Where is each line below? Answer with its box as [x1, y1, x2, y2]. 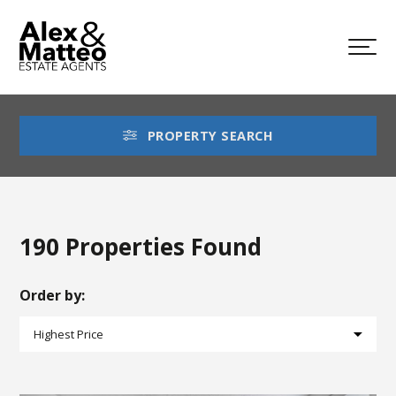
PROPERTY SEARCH [147, 127, 274, 144]
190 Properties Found [19, 231, 263, 263]
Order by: [19, 286, 86, 305]
